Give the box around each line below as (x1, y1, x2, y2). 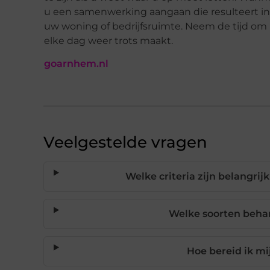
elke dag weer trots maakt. (44, 34, 173, 46)
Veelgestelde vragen (43, 133, 207, 152)
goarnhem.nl (44, 58, 108, 70)
